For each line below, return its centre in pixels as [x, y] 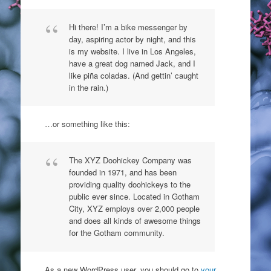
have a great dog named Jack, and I [132, 63]
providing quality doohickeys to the [129, 184]
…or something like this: [87, 124]
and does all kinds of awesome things [135, 220]
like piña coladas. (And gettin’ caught [133, 75]
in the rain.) [88, 87]
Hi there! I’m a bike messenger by [128, 27]
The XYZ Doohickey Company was [130, 160]
